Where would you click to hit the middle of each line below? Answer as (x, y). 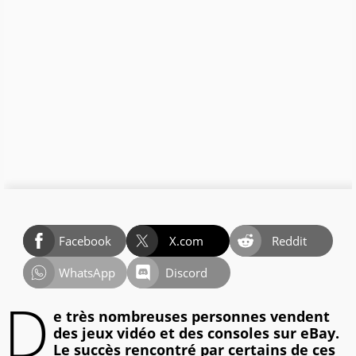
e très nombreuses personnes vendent (192, 317)
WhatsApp (87, 273)
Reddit (290, 241)
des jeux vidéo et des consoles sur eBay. (196, 333)
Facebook (85, 241)
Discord (187, 273)
